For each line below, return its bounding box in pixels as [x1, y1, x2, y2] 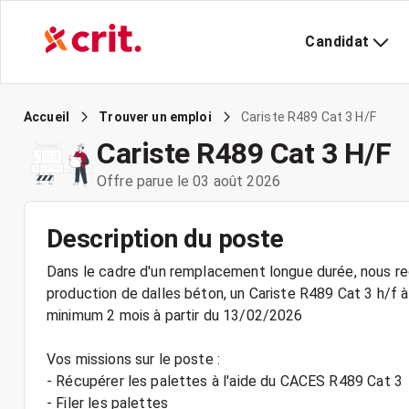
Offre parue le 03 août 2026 [97, 172, 281, 190]
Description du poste [47, 224, 284, 254]
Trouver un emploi [99, 110, 212, 124]
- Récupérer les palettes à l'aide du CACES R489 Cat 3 [47, 372, 403, 390]
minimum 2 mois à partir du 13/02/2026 [47, 307, 303, 324]
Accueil [24, 110, 70, 124]
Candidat [305, 33, 370, 50]
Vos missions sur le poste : [47, 351, 221, 368]
